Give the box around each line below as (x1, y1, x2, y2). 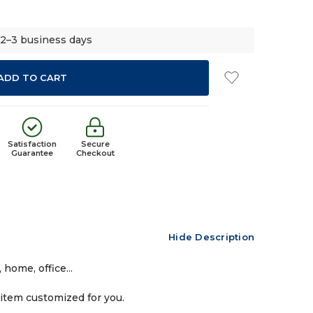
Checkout (75, 148, 115, 159)
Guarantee (11, 148, 54, 159)
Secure (80, 139, 110, 150)
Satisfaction (8, 139, 57, 150)
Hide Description (168, 231, 254, 243)
